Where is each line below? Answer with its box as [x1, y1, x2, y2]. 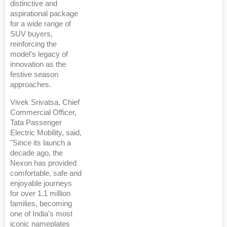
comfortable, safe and [10, 169, 82, 178]
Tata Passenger [10, 119, 62, 127]
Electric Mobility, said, [10, 129, 82, 137]
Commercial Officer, [10, 108, 77, 117]
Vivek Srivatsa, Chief [10, 98, 80, 107]
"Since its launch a [10, 139, 71, 147]
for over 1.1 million [10, 190, 70, 198]
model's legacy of [10, 50, 68, 59]
